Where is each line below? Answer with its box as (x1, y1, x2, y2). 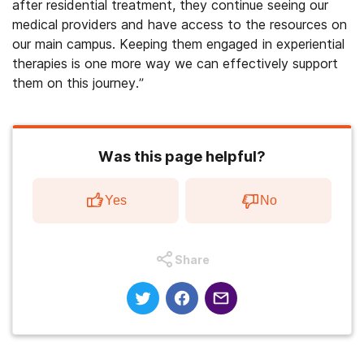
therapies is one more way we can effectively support (12, 55, 338, 71)
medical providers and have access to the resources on (12, 16, 347, 32)
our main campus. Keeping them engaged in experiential (12, 36, 344, 52)
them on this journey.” (12, 75, 144, 91)
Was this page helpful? (98, 148, 266, 165)
